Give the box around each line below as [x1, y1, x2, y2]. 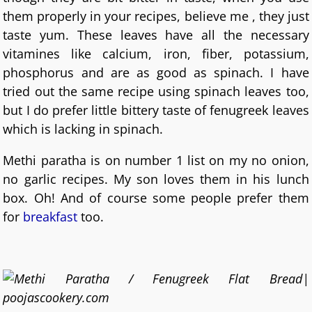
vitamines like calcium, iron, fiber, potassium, [3, 45, 309, 63]
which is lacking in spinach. [3, 120, 164, 138]
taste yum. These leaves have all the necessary [3, 26, 309, 44]
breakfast [23, 208, 78, 225]
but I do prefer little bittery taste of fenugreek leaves [3, 102, 309, 119]
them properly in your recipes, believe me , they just [3, 8, 309, 25]
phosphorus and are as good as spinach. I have [3, 64, 309, 81]
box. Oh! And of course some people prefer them [3, 189, 309, 206]
